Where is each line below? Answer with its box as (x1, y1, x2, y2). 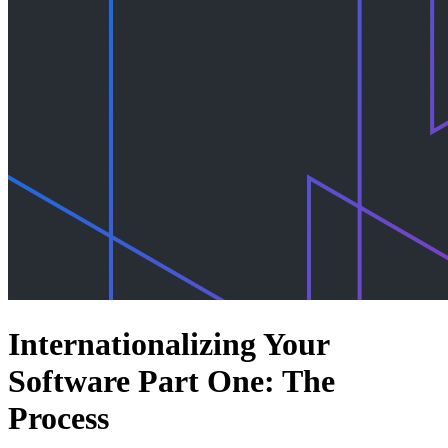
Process (8, 399, 109, 436)
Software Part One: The (8, 362, 335, 399)
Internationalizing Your (8, 325, 329, 362)
